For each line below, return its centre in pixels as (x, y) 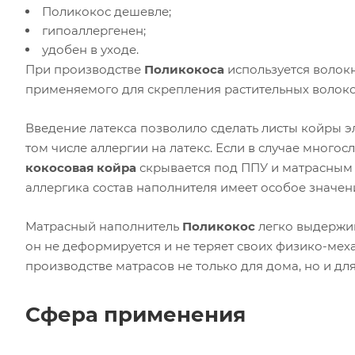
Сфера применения (136, 315)
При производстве (85, 69)
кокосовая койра (81, 168)
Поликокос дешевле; (107, 11)
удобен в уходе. (90, 50)
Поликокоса (184, 69)
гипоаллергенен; (94, 31)
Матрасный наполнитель (104, 226)
